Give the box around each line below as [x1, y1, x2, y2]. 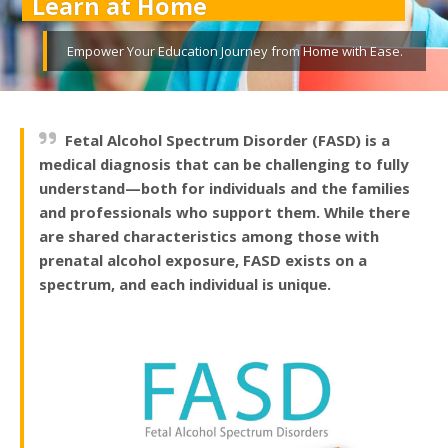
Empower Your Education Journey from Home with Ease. [66, 42, 403, 60]
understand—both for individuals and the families [39, 178, 410, 198]
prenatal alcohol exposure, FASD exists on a [39, 250, 367, 270]
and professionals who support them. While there [39, 202, 410, 222]
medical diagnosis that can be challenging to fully [39, 154, 408, 174]
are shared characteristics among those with [39, 226, 379, 246]
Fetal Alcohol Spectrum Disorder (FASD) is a [65, 130, 390, 150]
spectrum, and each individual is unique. [39, 274, 331, 294]
